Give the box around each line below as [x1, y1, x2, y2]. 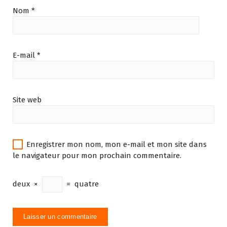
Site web [13, 95, 42, 104]
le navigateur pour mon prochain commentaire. [13, 150, 181, 160]
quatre [74, 179, 99, 188]
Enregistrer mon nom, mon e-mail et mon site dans [26, 139, 207, 149]
